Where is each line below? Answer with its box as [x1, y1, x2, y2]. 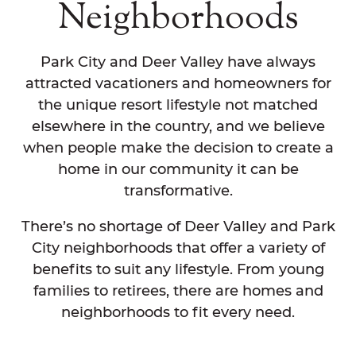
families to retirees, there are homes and [33, 282, 323, 300]
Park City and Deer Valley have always [41, 53, 315, 71]
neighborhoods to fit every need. [61, 304, 295, 321]
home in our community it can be [57, 161, 299, 178]
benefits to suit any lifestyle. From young [32, 261, 324, 278]
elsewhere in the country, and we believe [31, 118, 325, 135]
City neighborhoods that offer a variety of [31, 239, 325, 257]
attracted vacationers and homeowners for [25, 75, 331, 92]
